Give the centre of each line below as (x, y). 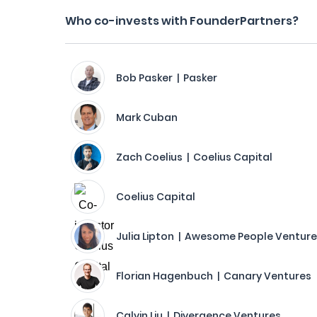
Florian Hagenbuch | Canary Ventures (214, 276)
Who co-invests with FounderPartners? (182, 21)
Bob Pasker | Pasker (167, 78)
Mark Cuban (147, 117)
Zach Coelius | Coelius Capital (194, 157)
